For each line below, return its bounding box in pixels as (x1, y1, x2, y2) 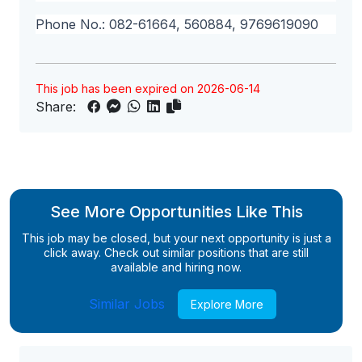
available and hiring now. (111, 260, 242, 274)
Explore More (191, 297, 263, 311)
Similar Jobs (89, 296, 165, 312)
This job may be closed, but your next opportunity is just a (21, 231, 331, 245)
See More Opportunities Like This (49, 202, 303, 221)
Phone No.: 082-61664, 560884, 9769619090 (36, 16, 318, 32)
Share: (36, 99, 84, 115)
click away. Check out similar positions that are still (44, 246, 309, 259)
